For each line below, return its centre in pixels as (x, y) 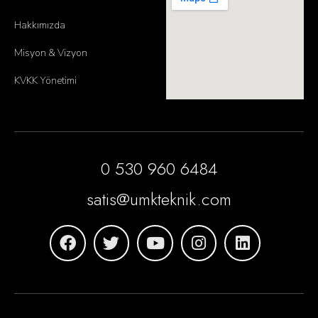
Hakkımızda (40, 26)
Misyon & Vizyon (51, 53)
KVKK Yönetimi (46, 81)
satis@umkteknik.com (159, 199)
